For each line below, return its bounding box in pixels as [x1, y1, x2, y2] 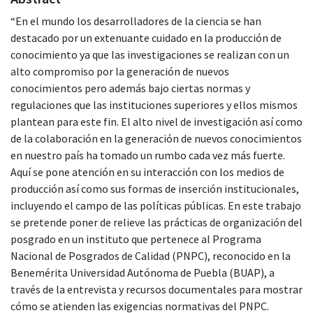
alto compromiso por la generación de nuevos [10, 64, 229, 78]
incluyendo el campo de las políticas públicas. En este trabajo [10, 198, 301, 212]
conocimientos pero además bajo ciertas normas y [10, 80, 250, 95]
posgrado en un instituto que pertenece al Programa [10, 231, 261, 246]
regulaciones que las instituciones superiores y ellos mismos [10, 97, 298, 112]
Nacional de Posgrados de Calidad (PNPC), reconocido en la [10, 248, 291, 263]
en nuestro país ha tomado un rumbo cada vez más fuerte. [10, 147, 285, 162]
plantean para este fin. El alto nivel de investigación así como [10, 114, 303, 129]
